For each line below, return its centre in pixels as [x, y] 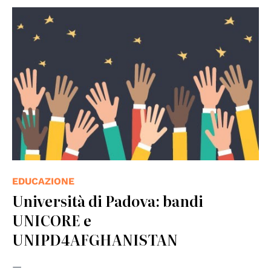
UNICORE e [52, 220]
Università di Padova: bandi [108, 200]
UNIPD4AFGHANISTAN [95, 239]
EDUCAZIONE [43, 181]
